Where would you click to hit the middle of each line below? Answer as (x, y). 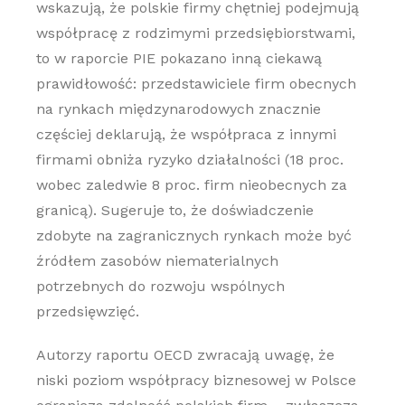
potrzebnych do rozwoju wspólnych (160, 286)
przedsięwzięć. (87, 311)
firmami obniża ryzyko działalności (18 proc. (189, 160)
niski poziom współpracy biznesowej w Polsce (196, 380)
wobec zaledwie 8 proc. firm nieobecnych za (191, 185)
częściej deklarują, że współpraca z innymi (186, 134)
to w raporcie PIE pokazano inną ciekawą (179, 58)
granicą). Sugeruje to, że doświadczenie (174, 210)
